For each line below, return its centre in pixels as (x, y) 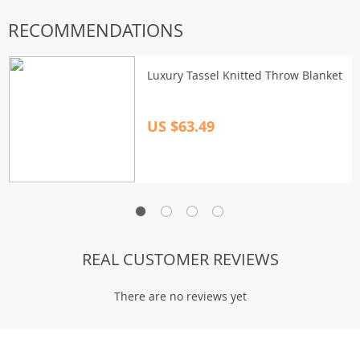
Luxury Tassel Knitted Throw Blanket (245, 75)
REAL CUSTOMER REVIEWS (180, 259)
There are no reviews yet (180, 296)
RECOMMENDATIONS (96, 30)
